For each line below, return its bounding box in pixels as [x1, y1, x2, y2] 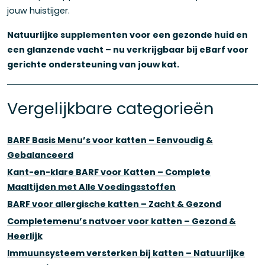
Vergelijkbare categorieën [7, 96, 214, 120]
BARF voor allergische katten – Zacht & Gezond [7, 198, 221, 210]
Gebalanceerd [7, 148, 73, 161]
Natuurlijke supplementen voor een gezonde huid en [7, 28, 248, 41]
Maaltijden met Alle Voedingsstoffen [7, 180, 176, 193]
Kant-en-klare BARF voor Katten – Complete [7, 166, 211, 178]
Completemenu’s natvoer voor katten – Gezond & [7, 215, 236, 227]
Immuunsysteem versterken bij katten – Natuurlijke [7, 247, 245, 259]
